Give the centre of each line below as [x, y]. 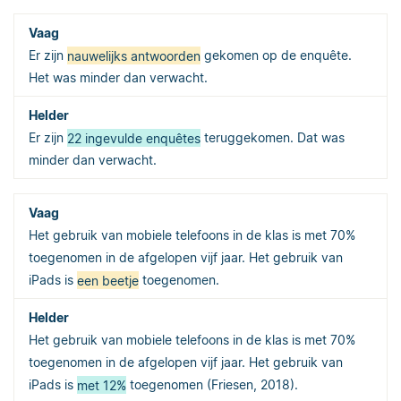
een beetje [108, 280]
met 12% [102, 385]
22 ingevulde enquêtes [134, 138]
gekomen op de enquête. [276, 55]
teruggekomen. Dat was [273, 138]
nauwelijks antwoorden [134, 55]
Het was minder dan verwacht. [118, 78]
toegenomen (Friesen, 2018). [212, 385]
